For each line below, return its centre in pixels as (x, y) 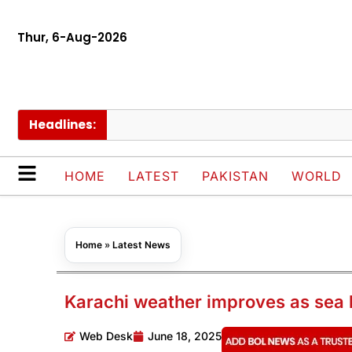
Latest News (141, 245)
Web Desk (106, 336)
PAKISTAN (235, 176)
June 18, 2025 (185, 336)
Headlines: (62, 125)
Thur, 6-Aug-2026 (72, 37)
